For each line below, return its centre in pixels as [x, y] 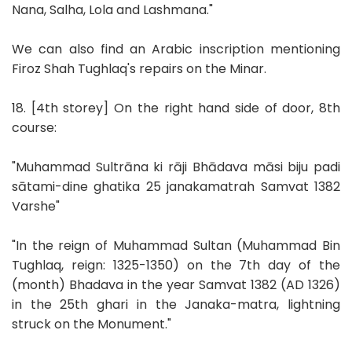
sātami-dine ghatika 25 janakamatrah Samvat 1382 [176, 186]
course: [34, 127]
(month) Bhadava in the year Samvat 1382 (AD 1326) [176, 284]
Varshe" [36, 206]
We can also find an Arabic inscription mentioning [176, 49]
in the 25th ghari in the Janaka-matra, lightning [176, 304]
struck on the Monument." [92, 324]
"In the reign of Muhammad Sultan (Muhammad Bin [176, 245]
